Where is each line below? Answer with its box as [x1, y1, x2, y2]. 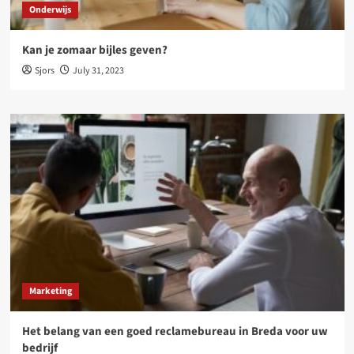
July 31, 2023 [72, 63, 124, 77]
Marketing [28, 284, 72, 298]
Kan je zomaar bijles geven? [21, 41, 168, 58]
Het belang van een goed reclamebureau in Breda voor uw [21, 322, 328, 340]
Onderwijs [28, 2, 71, 17]
